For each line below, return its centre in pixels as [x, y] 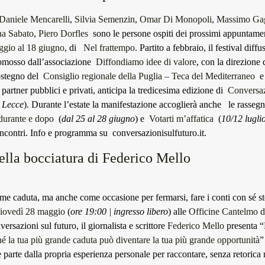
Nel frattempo [109, 48]
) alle [178, 211]
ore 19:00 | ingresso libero [119, 211]
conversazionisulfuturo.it [158, 133]
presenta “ [244, 226]
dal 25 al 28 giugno [98, 119]
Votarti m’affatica [181, 119]
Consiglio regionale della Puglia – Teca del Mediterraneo [149, 76]
